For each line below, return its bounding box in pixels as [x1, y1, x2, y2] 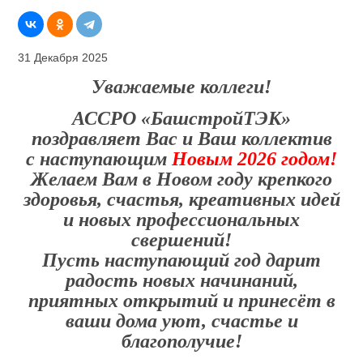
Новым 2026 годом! [172, 148, 337, 169]
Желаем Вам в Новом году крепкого [31, 169, 332, 190]
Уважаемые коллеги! [92, 76, 271, 97]
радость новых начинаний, [65, 270, 298, 291]
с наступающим [26, 148, 172, 169]
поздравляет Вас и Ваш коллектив [31, 128, 332, 149]
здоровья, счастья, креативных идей [23, 189, 340, 210]
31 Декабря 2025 [18, 51, 109, 64]
